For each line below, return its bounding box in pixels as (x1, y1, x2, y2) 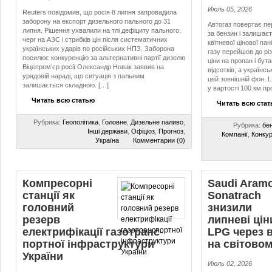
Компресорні (22, 177, 92, 189)
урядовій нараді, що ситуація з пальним (22, 72, 144, 80)
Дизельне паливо (131, 118, 183, 126)
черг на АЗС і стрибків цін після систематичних (22, 36, 168, 43)
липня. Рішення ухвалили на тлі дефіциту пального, (22, 27, 181, 34)
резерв (22, 214, 60, 226)
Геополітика (63, 118, 98, 126)
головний (22, 202, 74, 214)
